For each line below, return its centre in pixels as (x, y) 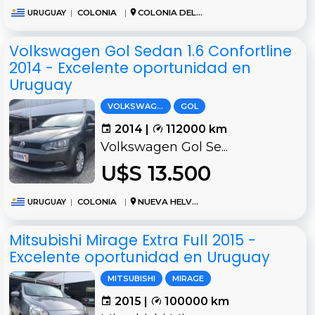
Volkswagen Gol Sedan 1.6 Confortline (150, 51)
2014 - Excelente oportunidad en (130, 68)
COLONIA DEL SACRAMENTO (167, 13)
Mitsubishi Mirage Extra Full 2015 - (133, 240)
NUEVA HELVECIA (165, 202)
